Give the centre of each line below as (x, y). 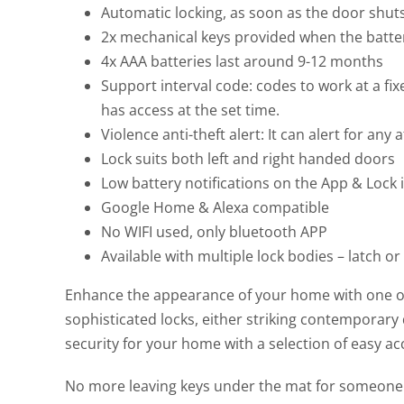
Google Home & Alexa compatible (215, 207)
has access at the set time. (190, 110)
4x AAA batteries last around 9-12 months (242, 61)
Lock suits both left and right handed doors (248, 158)
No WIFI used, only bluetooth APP (214, 231)
